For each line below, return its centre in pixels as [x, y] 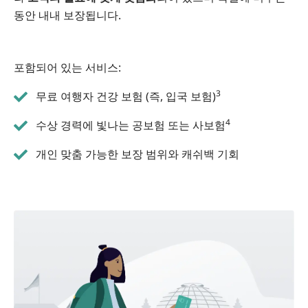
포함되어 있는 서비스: [67, 67]
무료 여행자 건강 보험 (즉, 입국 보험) [126, 96]
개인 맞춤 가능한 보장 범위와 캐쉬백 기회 [137, 154]
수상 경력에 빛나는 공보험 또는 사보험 [131, 125]
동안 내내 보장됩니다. [67, 15]
